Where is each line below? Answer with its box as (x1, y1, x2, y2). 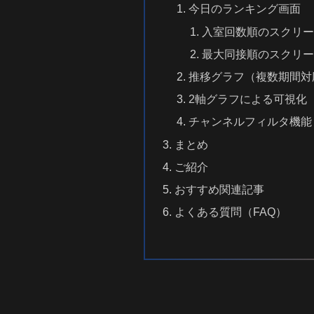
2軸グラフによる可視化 (188, 93, 307, 106)
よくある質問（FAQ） (175, 205, 287, 219)
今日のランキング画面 (188, 2, 301, 15)
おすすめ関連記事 (175, 183, 265, 196)
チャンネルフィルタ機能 (188, 115, 312, 128)
